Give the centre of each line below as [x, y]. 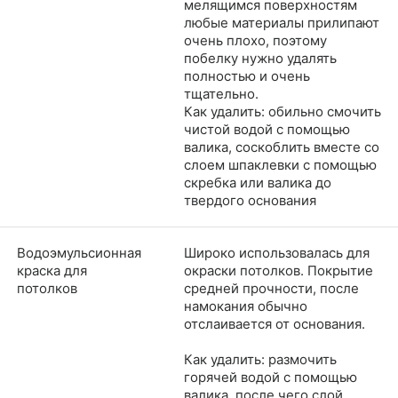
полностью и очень [247, 76]
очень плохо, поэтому [255, 40]
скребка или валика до [258, 182]
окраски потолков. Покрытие [279, 270]
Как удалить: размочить [260, 359]
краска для [52, 270]
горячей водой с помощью [271, 377]
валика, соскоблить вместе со [282, 147]
